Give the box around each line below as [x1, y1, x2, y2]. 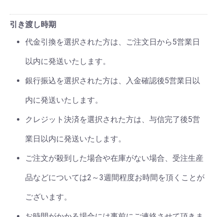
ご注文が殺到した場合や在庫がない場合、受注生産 [25, 154, 203, 163]
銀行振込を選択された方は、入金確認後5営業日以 [25, 76, 200, 85]
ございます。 [25, 192, 72, 201]
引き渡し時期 [10, 20, 56, 29]
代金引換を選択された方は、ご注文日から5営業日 [25, 37, 200, 46]
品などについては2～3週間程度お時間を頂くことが [25, 173, 204, 182]
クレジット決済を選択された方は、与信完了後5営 [25, 115, 200, 124]
